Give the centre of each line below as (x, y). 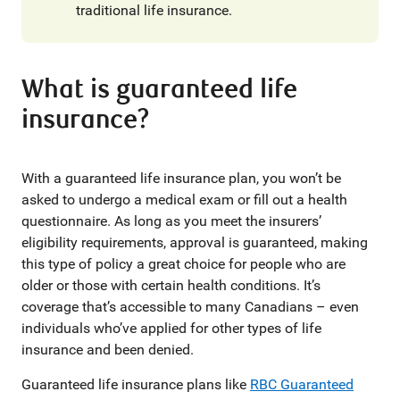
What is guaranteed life (159, 90)
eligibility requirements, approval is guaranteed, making (195, 242)
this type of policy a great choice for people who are (183, 264)
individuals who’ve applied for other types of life (171, 328)
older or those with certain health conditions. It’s (171, 285)
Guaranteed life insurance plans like (136, 384)
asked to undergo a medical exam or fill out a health (184, 200)
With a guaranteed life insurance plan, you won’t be (181, 178)
